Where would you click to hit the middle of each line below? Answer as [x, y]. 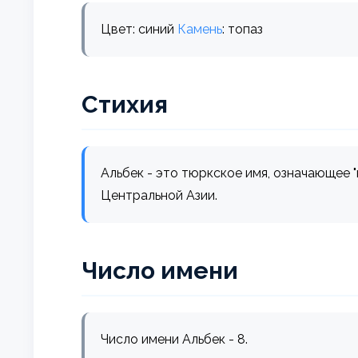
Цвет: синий [139, 29]
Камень [200, 29]
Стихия [125, 104]
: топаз [243, 29]
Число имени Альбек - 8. [174, 339]
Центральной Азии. [159, 195]
